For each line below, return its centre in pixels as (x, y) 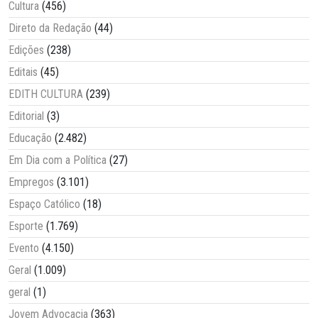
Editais (23, 72)
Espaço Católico (44, 204)
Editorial (26, 116)
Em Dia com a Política (57, 160)
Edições (26, 50)
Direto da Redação (50, 28)
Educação (30, 138)
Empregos (31, 182)
